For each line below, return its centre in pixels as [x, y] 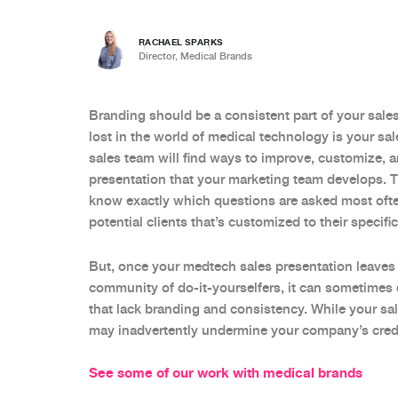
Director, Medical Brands [195, 56]
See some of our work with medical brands [226, 373]
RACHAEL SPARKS [181, 41]
